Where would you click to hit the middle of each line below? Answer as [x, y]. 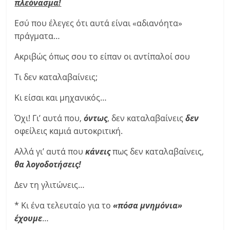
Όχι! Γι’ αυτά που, [49, 118]
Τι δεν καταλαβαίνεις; [56, 77]
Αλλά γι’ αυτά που [50, 151]
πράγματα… [37, 36]
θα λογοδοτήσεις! [48, 164]
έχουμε [28, 218]
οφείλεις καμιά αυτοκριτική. [69, 131]
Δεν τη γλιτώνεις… [50, 185]
